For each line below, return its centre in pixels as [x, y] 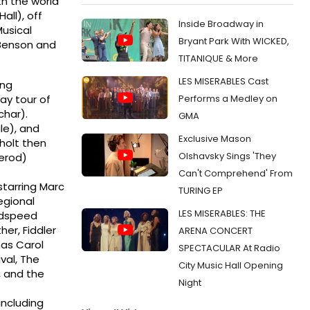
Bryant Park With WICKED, [234, 41]
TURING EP [201, 190]
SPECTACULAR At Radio [229, 248]
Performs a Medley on [228, 98]
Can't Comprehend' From [236, 173]
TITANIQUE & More [218, 58]
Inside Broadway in [221, 24]
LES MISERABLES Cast [224, 81]
